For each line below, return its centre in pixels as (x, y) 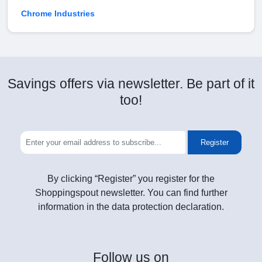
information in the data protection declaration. (131, 207)
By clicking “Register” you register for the (131, 179)
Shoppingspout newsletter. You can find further (131, 193)
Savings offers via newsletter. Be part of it (131, 84)
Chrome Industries (58, 14)
